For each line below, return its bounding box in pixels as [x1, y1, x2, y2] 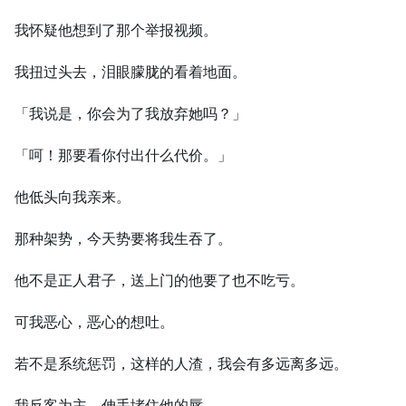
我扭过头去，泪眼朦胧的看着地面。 [14, 63, 246, 81]
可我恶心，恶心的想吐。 [14, 314, 174, 331]
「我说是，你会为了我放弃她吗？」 [14, 105, 246, 122]
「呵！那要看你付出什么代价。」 [14, 147, 232, 164]
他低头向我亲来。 [14, 188, 130, 206]
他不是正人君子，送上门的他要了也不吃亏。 [14, 272, 304, 289]
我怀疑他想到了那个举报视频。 [14, 22, 217, 39]
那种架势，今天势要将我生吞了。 [14, 230, 232, 247]
